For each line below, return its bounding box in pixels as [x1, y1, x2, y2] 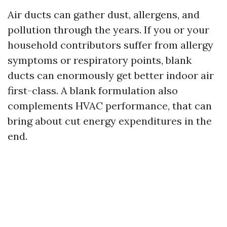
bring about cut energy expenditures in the [8, 115, 212, 127]
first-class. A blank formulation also [8, 84, 178, 97]
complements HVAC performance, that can [8, 99, 212, 112]
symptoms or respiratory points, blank [8, 54, 192, 66]
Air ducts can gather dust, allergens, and [8, 8, 200, 21]
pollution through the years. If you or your [8, 23, 209, 36]
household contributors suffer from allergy [8, 39, 213, 51]
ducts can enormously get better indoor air [8, 69, 214, 82]
